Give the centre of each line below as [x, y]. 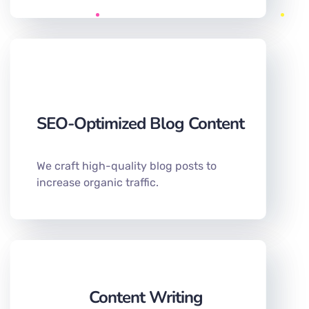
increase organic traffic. [98, 183]
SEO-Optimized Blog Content [140, 124]
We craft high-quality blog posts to [127, 166]
